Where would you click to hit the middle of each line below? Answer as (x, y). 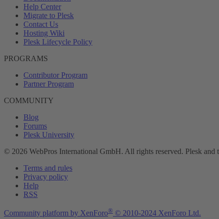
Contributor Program (55, 75)
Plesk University (49, 135)
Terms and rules (48, 168)
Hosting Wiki (44, 33)
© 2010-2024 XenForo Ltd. (158, 213)
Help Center (42, 7)
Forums (35, 126)
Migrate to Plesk (49, 15)
